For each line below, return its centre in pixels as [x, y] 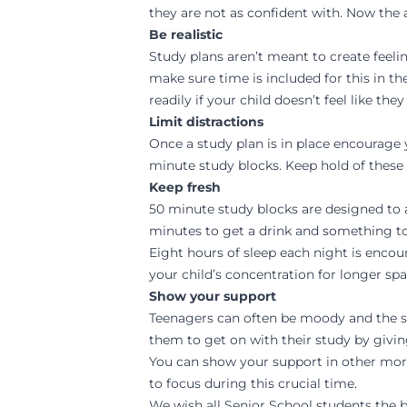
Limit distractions [206, 122]
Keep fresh [185, 187]
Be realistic [186, 35]
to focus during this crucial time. [253, 383]
